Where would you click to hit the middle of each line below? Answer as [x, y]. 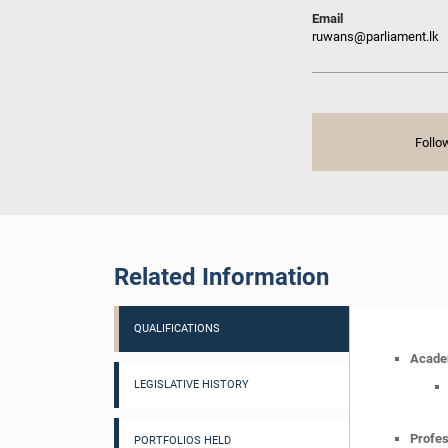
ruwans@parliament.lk [375, 36]
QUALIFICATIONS [177, 328]
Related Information [221, 277]
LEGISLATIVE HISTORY [191, 384]
